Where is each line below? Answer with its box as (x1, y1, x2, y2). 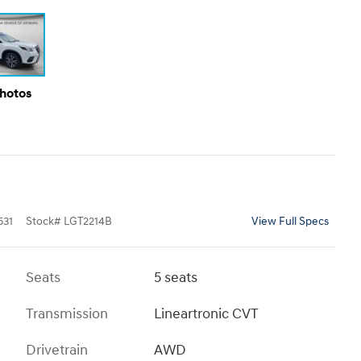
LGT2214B (64, 215, 112, 229)
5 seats (154, 268, 198, 288)
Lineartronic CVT (154, 305, 259, 324)
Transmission (26, 305, 108, 324)
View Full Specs (251, 215, 329, 229)
